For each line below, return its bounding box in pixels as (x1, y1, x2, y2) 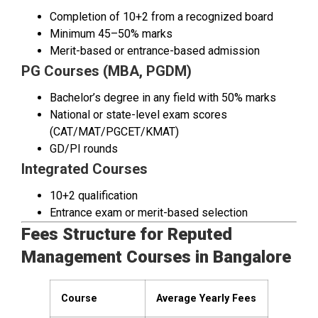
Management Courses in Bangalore (21, 247, 291, 268)
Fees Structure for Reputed (21, 224, 232, 245)
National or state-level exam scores (50, 108, 227, 122)
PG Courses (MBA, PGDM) (21, 62, 192, 80)
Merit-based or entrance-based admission (50, 44, 260, 58)
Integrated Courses (21, 160, 148, 178)
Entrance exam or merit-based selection (50, 206, 248, 220)
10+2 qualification (50, 189, 138, 203)
